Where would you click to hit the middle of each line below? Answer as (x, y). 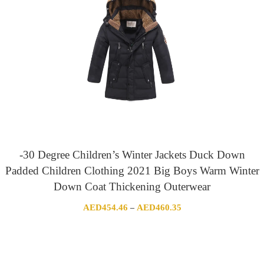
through (194, 247)
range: (191, 220)
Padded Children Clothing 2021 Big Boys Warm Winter (132, 170)
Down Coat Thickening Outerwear (132, 186)
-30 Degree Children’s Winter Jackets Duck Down (132, 154)
